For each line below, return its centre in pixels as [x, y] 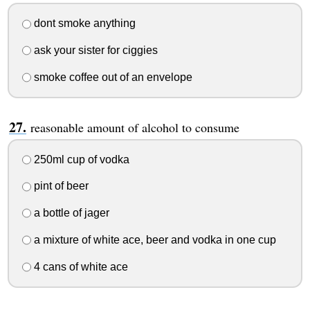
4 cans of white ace [79, 266]
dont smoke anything [83, 24]
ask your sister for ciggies [94, 51]
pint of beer [60, 186]
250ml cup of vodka [80, 159]
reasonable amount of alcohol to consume [135, 127]
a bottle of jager [70, 213]
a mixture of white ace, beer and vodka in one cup [153, 239]
